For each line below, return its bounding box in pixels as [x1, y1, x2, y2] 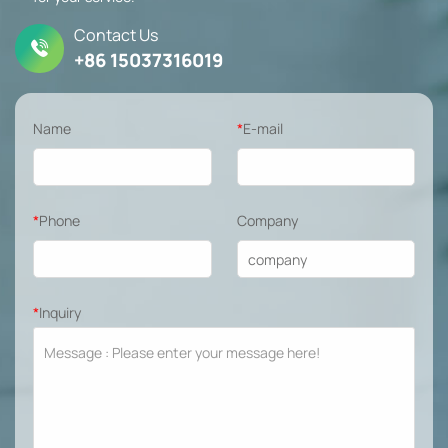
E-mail [242, 119, 283, 139]
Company [236, 211, 298, 231]
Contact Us [73, 24, 158, 47]
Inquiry [38, 303, 81, 323]
